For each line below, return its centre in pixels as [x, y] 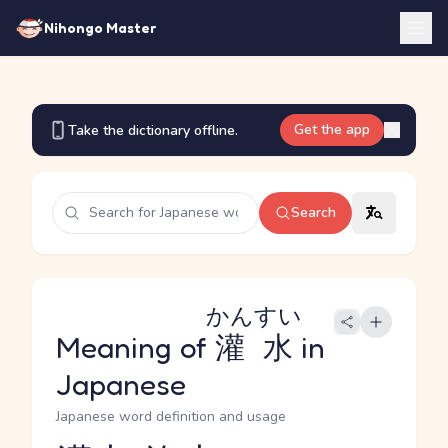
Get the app [332, 129]
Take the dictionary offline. [153, 130]
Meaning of [135, 347]
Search [313, 212]
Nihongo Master [100, 27]
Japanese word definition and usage [171, 416]
